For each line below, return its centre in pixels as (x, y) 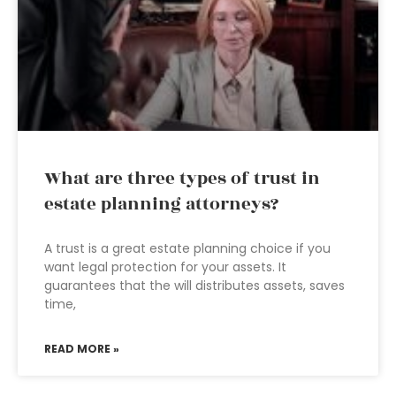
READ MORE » (82, 349)
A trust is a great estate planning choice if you (187, 248)
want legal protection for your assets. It (165, 267)
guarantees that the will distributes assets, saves (194, 286)
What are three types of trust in (182, 179)
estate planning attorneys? (161, 204)
